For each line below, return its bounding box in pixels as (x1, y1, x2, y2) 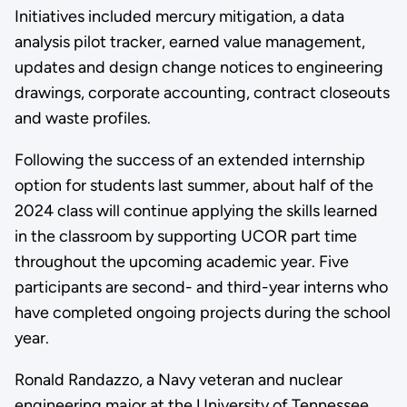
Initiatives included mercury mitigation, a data (14, 6, 344, 27)
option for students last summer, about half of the (14, 175, 373, 196)
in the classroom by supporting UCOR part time (14, 226, 357, 247)
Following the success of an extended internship (14, 150, 365, 171)
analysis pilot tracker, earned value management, (14, 32, 365, 53)
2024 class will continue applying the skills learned (14, 201, 378, 222)
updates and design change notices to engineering (14, 57, 383, 78)
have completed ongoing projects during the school (14, 303, 391, 323)
